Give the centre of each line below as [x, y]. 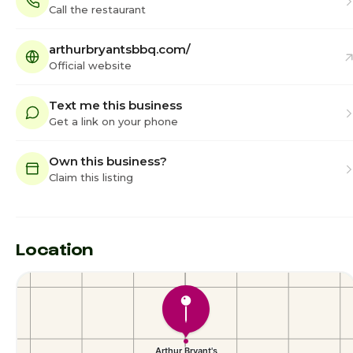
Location [55, 248]
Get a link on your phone [113, 121]
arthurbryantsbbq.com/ [120, 49]
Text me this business [115, 105]
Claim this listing [91, 177]
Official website [90, 65]
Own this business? [108, 161]
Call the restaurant [97, 9]
